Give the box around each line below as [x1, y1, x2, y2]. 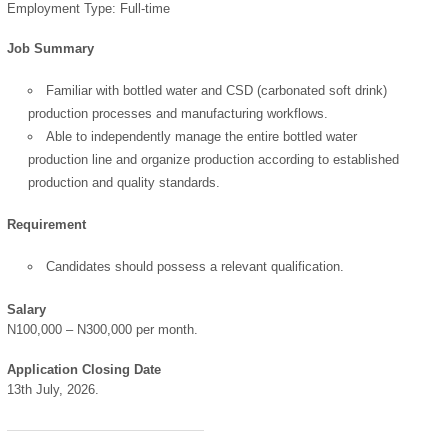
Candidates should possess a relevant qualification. [46, 259, 345, 275]
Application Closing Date [7, 361, 161, 377]
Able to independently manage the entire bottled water [46, 128, 358, 144]
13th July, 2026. [7, 381, 99, 397]
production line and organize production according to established [28, 151, 400, 167]
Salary [7, 301, 46, 317]
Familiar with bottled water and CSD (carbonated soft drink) [46, 82, 388, 98]
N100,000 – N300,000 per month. [7, 321, 198, 337]
